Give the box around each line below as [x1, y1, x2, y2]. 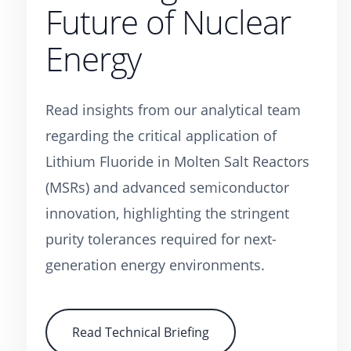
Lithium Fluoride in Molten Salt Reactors [45, 151, 309, 172]
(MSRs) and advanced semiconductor [45, 177, 289, 197]
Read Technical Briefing [72, 324, 209, 342]
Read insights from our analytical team [45, 100, 301, 120]
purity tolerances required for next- [45, 229, 277, 249]
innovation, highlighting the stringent [45, 203, 289, 223]
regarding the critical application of [45, 125, 277, 146]
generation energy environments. [45, 255, 265, 275]
